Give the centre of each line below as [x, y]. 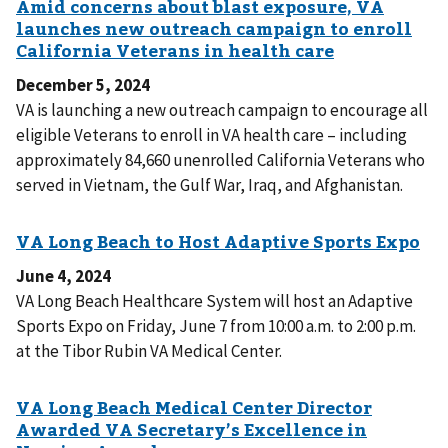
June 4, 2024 [63, 276]
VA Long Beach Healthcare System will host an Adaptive [214, 301]
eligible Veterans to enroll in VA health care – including [211, 135]
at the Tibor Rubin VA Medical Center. [149, 351]
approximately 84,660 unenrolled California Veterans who [220, 160]
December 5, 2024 [83, 85]
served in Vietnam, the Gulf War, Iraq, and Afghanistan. [209, 185]
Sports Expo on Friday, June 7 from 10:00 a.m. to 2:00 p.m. [216, 326]
